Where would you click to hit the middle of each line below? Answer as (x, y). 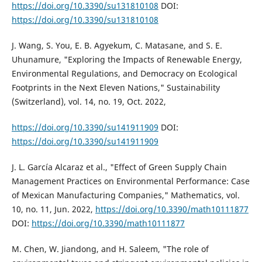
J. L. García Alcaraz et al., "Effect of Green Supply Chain (119, 167)
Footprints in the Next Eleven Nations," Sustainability (116, 88)
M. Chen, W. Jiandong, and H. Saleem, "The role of (110, 249)
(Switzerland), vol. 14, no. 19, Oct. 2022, (89, 102)
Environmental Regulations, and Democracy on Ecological (124, 74)
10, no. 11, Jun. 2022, (53, 209)
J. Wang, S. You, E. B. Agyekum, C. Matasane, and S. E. (117, 46)
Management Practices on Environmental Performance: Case (130, 181)
